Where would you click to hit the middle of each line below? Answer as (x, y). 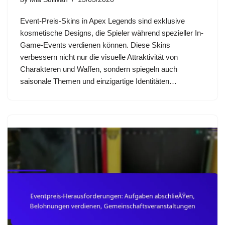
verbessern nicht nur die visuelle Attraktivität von (99, 57)
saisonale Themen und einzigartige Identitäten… (99, 81)
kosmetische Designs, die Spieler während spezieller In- (112, 33)
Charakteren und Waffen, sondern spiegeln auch (99, 69)
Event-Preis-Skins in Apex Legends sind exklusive (102, 21)
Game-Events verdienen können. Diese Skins (95, 45)
